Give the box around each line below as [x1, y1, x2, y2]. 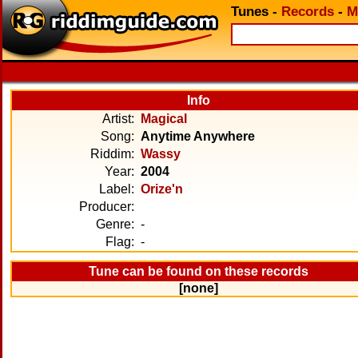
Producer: [79, 200, 134, 213]
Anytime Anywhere [141, 129, 255, 143]
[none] [179, 281, 219, 295]
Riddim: [90, 147, 134, 161]
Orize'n [141, 182, 183, 196]
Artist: [102, 112, 134, 125]
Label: [99, 182, 134, 196]
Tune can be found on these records [89, 265, 309, 278]
